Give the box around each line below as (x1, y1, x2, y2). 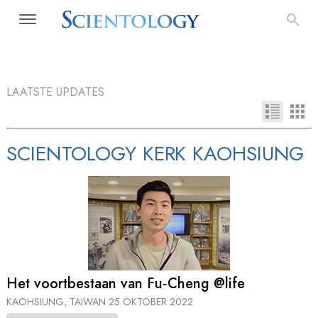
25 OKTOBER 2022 (109, 294, 193, 309)
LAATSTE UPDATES (6, 84, 104, 100)
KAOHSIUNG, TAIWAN (6, 294, 109, 309)
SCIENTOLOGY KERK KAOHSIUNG (6, 139, 305, 168)
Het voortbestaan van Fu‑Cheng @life (6, 273, 245, 295)
